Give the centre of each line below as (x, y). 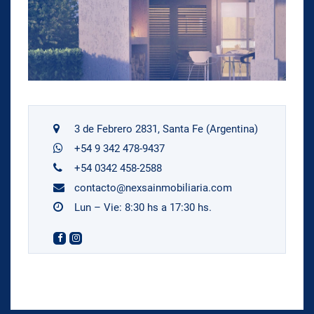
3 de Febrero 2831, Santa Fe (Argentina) (166, 129)
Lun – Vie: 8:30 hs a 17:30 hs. (143, 207)
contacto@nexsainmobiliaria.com (153, 187)
